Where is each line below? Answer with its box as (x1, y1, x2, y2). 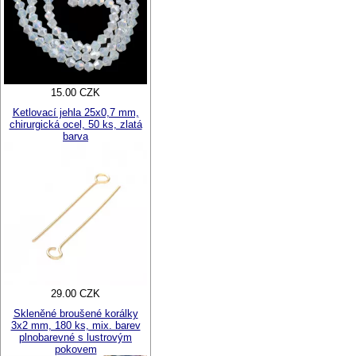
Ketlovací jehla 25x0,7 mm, (12, 106, 139, 118)
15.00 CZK (51, 86, 100, 99)
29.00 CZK (51, 287, 100, 300)
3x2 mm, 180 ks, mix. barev (10, 319, 141, 331)
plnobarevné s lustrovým (19, 331, 132, 343)
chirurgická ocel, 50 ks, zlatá (9, 118, 142, 130)
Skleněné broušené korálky (13, 307, 138, 319)
